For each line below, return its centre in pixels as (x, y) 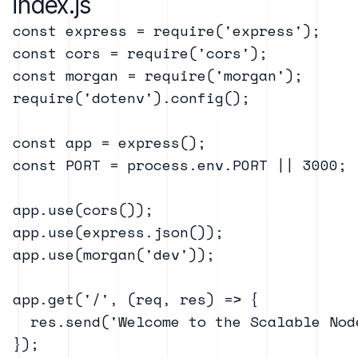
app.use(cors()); (83, 209)
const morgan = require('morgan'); (158, 75)
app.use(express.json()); (118, 231)
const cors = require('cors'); (140, 52)
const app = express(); (109, 142)
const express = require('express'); (167, 30)
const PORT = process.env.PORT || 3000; (180, 164)
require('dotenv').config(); (131, 97)
